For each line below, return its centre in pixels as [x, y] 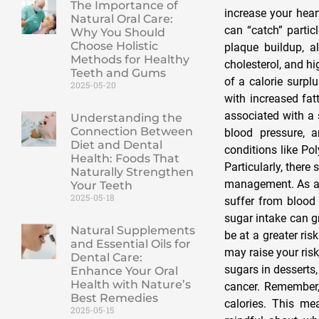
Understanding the [126, 118]
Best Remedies [114, 298]
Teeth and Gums [118, 73]
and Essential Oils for [130, 244]
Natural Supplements [132, 231]
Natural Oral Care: [121, 19]
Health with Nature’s [130, 285]
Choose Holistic [114, 46]
